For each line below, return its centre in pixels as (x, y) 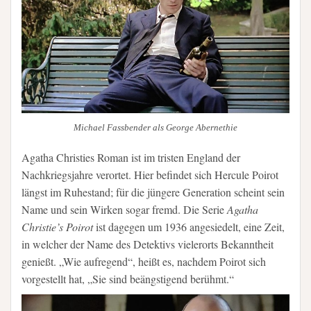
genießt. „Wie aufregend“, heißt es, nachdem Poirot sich (144, 261)
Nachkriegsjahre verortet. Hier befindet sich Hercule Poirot (150, 174)
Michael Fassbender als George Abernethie (155, 128)
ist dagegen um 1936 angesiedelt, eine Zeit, (189, 226)
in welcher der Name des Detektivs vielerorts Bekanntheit (148, 244)
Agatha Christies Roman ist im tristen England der (131, 157)
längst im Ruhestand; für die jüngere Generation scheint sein (153, 192)
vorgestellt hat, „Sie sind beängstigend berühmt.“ (128, 278)
